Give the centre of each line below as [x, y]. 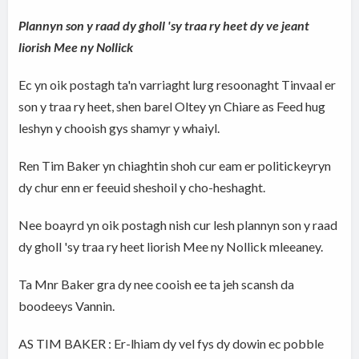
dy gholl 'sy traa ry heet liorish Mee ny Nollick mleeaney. [171, 247]
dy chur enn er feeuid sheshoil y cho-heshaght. [142, 188]
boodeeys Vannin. [67, 306]
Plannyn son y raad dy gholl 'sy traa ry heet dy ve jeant [164, 26]
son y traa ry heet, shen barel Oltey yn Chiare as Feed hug [172, 107]
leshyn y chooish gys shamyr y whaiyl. [121, 128]
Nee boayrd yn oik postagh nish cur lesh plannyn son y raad [178, 225]
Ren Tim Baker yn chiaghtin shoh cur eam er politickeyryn [175, 166]
